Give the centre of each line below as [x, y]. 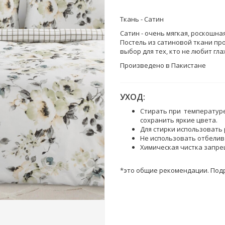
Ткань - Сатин [142, 19]
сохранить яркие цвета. [179, 120]
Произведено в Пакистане [163, 65]
